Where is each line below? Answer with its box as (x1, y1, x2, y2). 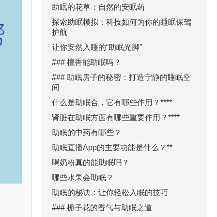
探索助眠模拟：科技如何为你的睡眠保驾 (52, 17, 191, 26)
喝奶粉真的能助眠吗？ (52, 158, 129, 167)
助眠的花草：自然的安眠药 (52, 2, 145, 11)
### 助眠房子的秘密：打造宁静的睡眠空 (52, 73, 191, 81)
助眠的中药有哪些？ (52, 128, 122, 137)
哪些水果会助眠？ (52, 173, 114, 182)
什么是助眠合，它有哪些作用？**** (52, 98, 172, 107)
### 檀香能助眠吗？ (52, 58, 121, 66)
